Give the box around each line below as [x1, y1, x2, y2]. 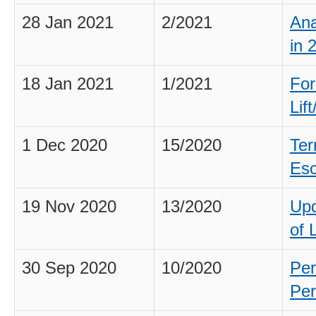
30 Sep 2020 [22, 259, 116, 277]
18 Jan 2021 [22, 75, 114, 93]
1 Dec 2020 [22, 136, 107, 154]
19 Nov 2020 [22, 197, 116, 216]
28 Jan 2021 [22, 13, 114, 32]
